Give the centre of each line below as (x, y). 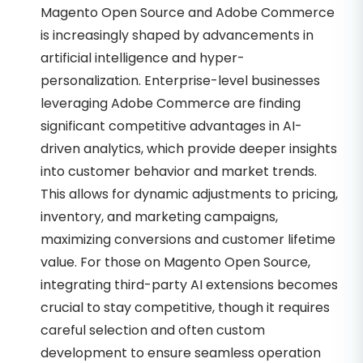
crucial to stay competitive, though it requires (185, 308)
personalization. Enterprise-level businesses (180, 81)
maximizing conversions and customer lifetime (188, 240)
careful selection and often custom (153, 331)
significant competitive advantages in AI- (171, 126)
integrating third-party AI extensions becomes (189, 285)
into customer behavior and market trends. (179, 172)
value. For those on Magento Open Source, (175, 263)
